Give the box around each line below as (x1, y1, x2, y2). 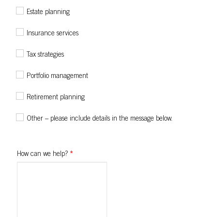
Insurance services (27, 31, 78, 37)
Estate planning (27, 9, 70, 16)
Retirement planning (27, 94, 85, 101)
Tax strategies (27, 52, 64, 59)
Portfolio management (27, 73, 88, 80)
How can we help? (17, 151, 70, 158)
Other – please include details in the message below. (27, 116, 172, 123)
